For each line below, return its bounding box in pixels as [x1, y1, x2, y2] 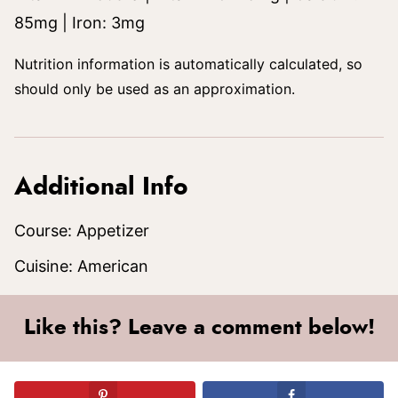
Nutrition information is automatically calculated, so [14, 55, 25, 73]
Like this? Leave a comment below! [23, 317, 375, 338]
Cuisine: [14, 257, 77, 275]
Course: [14, 221, 76, 240]
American [77, 257, 148, 275]
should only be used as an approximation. [14, 80, 295, 98]
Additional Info [14, 175, 188, 200]
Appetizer [76, 221, 149, 240]
